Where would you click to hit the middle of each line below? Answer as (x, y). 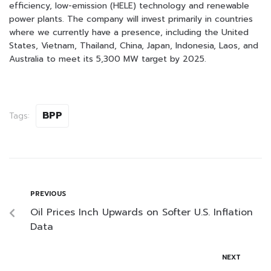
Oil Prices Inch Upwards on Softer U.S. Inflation (142, 212)
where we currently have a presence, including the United (129, 32)
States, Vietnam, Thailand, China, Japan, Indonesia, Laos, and (134, 45)
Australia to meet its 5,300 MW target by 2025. (108, 59)
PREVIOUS (48, 194)
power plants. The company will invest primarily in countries (131, 19)
